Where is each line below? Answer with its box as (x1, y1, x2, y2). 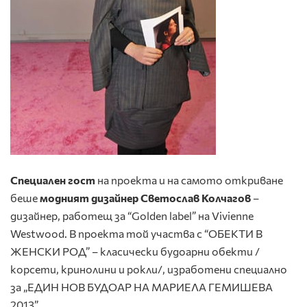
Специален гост (10, 173, 95, 187)
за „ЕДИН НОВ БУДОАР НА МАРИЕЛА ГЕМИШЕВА (10, 280, 273, 294)
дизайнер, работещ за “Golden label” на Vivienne (10, 209, 254, 223)
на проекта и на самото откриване (95, 173, 283, 187)
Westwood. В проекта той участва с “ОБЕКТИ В (10, 227, 262, 241)
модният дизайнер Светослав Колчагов (40, 191, 251, 205)
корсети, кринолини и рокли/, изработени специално (10, 262, 287, 276)
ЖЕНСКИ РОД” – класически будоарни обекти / (10, 245, 260, 258)
